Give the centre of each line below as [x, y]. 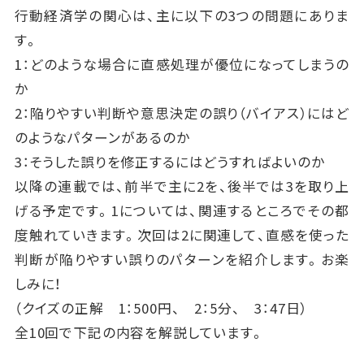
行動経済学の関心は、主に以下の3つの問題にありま [182, 15]
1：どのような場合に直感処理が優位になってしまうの [182, 64]
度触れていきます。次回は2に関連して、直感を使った [182, 234]
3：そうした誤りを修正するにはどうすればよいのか [169, 161]
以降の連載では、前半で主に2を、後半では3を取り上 [182, 186]
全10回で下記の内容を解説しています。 [139, 332]
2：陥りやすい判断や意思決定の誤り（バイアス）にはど [182, 113]
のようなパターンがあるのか [102, 137]
